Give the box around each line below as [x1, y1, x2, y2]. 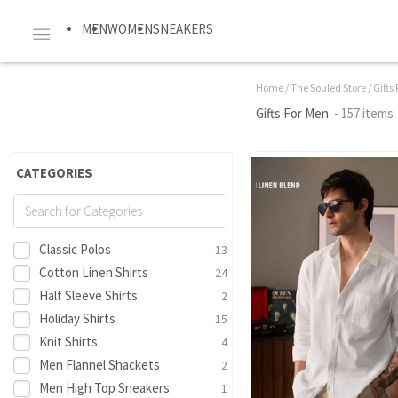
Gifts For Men [255, 104, 329, 122]
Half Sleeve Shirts [39, 287, 139, 304]
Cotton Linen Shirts [39, 264, 149, 281]
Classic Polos [39, 241, 112, 258]
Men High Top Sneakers [39, 379, 171, 396]
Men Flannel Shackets [39, 356, 161, 373]
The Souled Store [290, 81, 366, 94]
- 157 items [333, 104, 394, 122]
